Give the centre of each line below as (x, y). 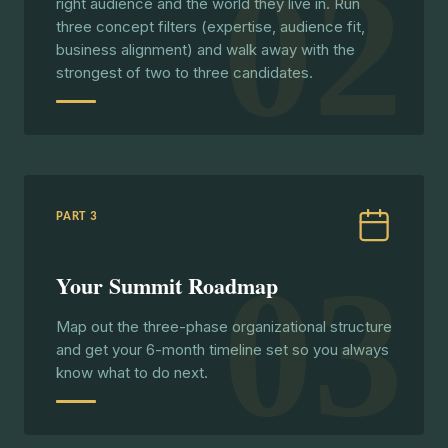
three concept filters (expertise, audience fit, (210, 26)
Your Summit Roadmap (167, 285)
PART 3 (77, 216)
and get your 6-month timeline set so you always (222, 349)
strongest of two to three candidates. (184, 72)
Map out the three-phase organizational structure (224, 326)
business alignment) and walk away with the (205, 49)
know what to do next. (132, 372)
